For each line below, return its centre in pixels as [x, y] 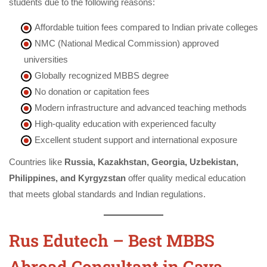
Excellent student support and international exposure [136, 139]
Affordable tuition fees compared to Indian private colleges [146, 27]
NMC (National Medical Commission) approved [127, 43]
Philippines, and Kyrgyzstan [67, 178]
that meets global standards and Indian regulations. [107, 194]
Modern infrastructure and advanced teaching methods [141, 107]
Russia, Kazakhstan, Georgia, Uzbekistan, [151, 162]
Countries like [37, 162]
